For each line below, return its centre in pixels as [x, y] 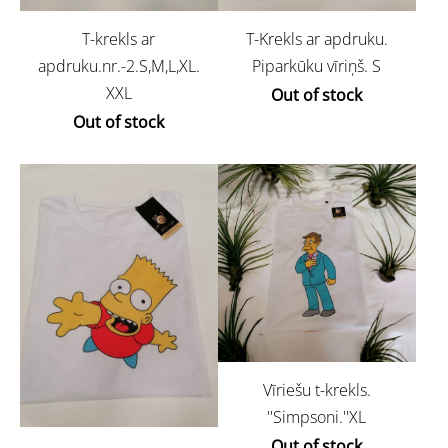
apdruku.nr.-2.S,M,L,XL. [118, 66]
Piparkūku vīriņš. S [317, 66]
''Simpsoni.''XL [317, 416]
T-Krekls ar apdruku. [316, 39]
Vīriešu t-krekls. [316, 389]
